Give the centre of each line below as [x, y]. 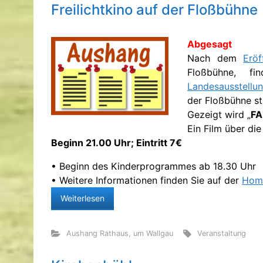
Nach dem [215, 58]
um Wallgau [153, 233]
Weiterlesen [82, 198]
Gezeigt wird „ [219, 114]
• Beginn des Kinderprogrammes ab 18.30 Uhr [154, 166]
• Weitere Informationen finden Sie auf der [146, 180]
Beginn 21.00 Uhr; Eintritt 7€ [117, 142]
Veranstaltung [222, 233]
